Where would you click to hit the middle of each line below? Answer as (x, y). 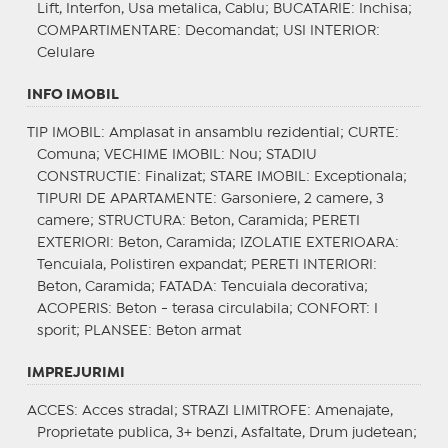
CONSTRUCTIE (86, 176)
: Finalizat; (173, 176)
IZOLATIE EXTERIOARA (317, 242)
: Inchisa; (381, 8)
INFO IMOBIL (72, 94)
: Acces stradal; (127, 410)
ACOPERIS (72, 308)
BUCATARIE (311, 8)
